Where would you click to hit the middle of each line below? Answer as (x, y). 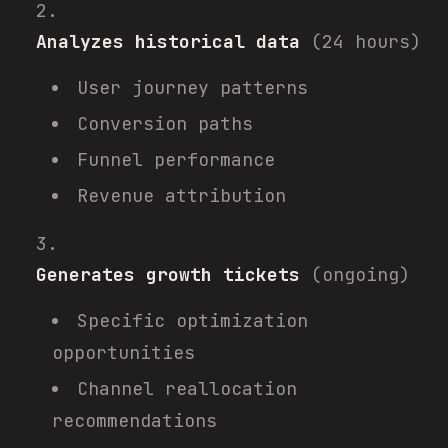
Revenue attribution (181, 195)
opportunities (123, 352)
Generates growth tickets (168, 274)
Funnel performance (176, 159)
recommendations (134, 420)
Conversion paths (165, 123)
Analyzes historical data (168, 41)
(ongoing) (355, 274)
